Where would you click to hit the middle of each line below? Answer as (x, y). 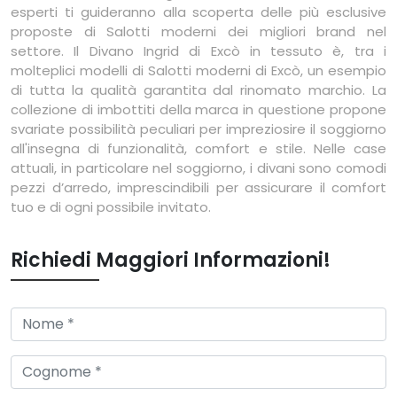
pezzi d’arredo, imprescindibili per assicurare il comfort (198, 188)
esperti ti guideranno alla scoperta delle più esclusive (198, 12)
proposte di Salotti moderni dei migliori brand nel (198, 32)
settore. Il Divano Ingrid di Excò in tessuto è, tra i (198, 51)
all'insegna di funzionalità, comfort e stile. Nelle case (198, 149)
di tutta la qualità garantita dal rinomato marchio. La (198, 90)
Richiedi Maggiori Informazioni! (171, 261)
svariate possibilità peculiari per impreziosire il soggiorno (198, 129)
